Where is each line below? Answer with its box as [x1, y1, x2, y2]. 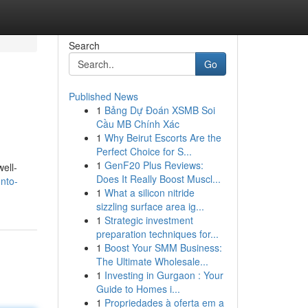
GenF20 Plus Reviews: [104, 158, 203, 172]
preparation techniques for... [96, 227, 219, 241]
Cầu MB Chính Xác [96, 117, 179, 131]
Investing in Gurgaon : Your [104, 268, 223, 282]
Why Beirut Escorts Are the [104, 131, 221, 144]
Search [68, 38, 100, 52]
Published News [68, 89, 138, 103]
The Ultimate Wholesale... [96, 254, 208, 268]
